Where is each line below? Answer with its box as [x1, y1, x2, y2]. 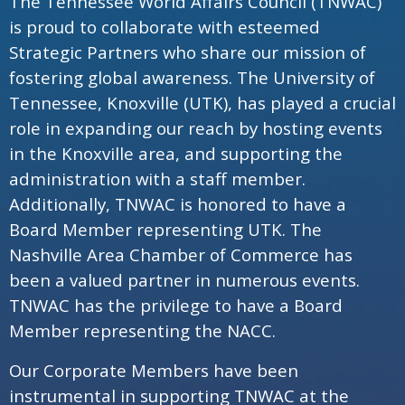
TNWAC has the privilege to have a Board [9, 293, 343, 316]
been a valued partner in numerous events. [9, 268, 360, 291]
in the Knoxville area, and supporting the [9, 141, 343, 165]
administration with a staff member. [9, 166, 306, 190]
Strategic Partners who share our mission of [9, 40, 366, 63]
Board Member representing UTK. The [9, 217, 322, 240]
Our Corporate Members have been [9, 358, 298, 381]
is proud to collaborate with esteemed [9, 14, 320, 38]
